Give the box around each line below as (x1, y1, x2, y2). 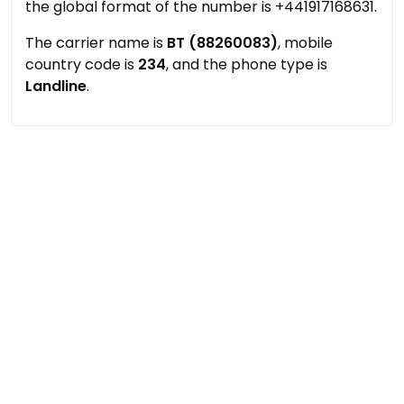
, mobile (278, 32, 333, 53)
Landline (25, 76, 87, 96)
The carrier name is (25, 32, 167, 53)
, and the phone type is (166, 54, 327, 75)
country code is (25, 54, 138, 75)
